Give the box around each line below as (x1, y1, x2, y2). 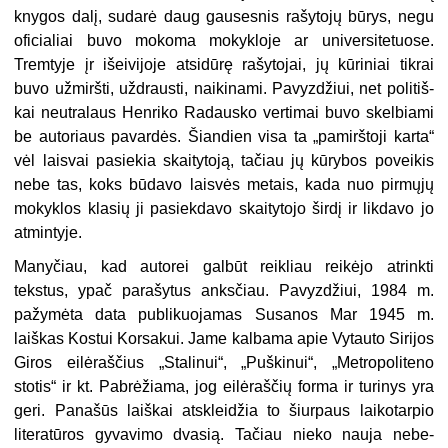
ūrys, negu (357, 7, 434, 25)
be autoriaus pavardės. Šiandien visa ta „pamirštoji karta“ (14, 127, 434, 145)
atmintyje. (14, 223, 83, 241)
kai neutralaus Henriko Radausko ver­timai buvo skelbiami (14, 103, 434, 121)
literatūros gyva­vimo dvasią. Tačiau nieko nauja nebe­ (14, 425, 434, 443)
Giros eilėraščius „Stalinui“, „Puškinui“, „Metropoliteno (14, 353, 434, 371)
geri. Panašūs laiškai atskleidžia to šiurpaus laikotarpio (14, 401, 434, 419)
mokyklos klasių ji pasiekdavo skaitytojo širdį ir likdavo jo (14, 199, 434, 217)
